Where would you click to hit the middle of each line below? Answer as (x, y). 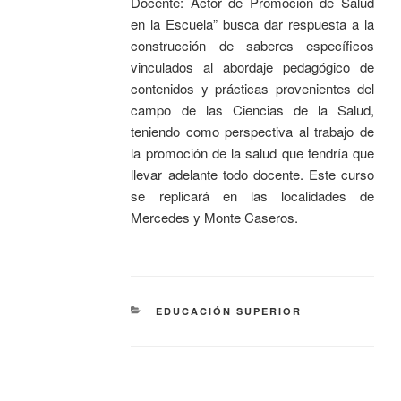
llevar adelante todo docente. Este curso (252, 175)
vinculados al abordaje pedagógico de (252, 67)
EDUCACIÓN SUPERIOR (228, 311)
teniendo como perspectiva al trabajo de (252, 132)
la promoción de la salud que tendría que (252, 153)
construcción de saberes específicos (252, 46)
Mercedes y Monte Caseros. (215, 218)
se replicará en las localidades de (252, 196)
